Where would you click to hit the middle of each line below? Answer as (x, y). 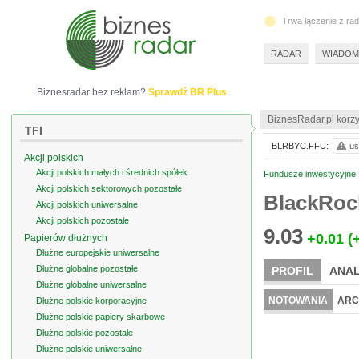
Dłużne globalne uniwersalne (91, 284)
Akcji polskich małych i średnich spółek (112, 172)
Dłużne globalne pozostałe (87, 268)
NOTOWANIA (298, 301)
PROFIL (292, 271)
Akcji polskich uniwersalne (87, 204)
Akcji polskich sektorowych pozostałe (109, 188)
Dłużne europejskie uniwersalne (98, 252)
